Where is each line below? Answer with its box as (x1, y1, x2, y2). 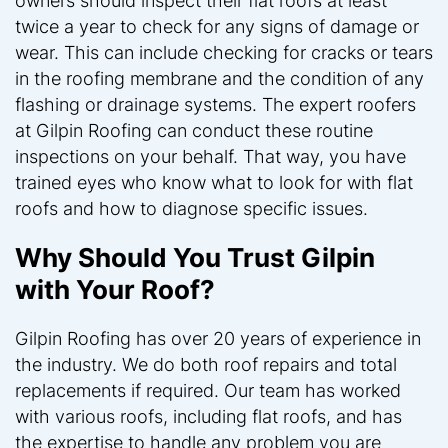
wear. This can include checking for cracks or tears (15, 41, 433, 63)
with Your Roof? (15, 273, 215, 305)
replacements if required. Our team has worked (15, 379, 401, 401)
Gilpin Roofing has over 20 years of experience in (15, 327, 421, 349)
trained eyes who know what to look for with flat (15, 171, 413, 193)
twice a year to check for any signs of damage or (15, 15, 419, 37)
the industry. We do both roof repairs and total (15, 353, 397, 375)
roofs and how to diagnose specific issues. (15, 197, 368, 219)
